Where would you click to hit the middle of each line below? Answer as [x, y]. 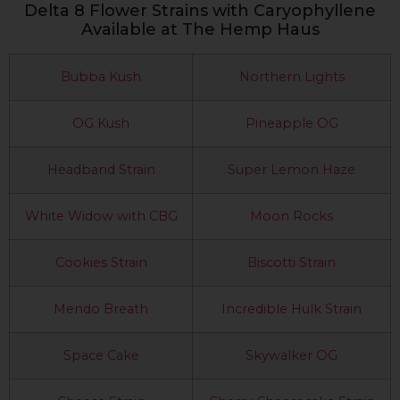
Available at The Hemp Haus [200, 29]
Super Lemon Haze [292, 169]
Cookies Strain [101, 262]
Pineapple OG [292, 123]
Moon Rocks [292, 216]
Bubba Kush [101, 76]
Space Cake [101, 355]
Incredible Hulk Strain [292, 308]
